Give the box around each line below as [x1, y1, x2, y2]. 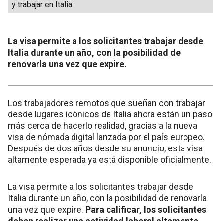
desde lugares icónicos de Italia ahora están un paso [8, 109, 212, 120]
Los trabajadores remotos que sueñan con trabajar [8, 98, 205, 109]
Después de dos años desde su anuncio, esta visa [8, 143, 203, 154]
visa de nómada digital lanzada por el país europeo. [8, 132, 205, 143]
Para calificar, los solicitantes [85, 204, 206, 215]
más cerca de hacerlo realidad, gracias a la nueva [8, 120, 197, 131]
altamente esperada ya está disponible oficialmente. [8, 154, 211, 165]
